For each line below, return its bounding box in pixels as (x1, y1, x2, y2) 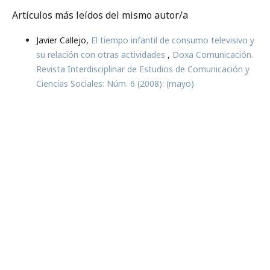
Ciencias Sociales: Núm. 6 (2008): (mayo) (36, 77, 194, 89)
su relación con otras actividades (36, 48, 168, 60)
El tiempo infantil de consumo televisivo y (90, 34, 254, 46)
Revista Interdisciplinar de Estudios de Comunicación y (36, 63, 250, 75)
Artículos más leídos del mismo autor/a (11, 8, 188, 22)
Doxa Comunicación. (172, 48, 253, 60)
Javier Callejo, (36, 34, 91, 46)
